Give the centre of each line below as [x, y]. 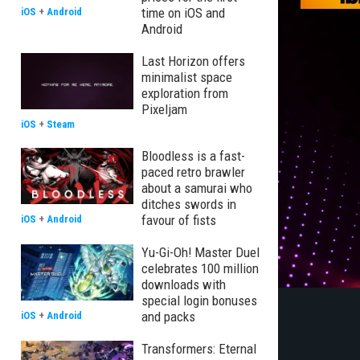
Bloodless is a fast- [193, 156]
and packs [168, 317]
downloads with [184, 284]
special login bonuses [199, 301]
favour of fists [179, 220]
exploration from [185, 93]
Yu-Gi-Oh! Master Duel [200, 252]
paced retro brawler [193, 172]
